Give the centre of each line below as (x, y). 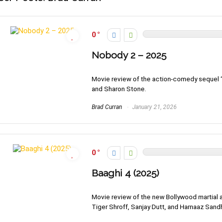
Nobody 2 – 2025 (129, 55)
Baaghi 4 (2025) (125, 173)
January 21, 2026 (154, 107)
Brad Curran (107, 107)
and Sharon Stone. (119, 89)
